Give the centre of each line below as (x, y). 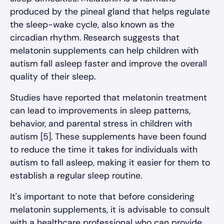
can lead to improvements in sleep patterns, (100, 111)
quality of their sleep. (53, 77)
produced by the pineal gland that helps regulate (110, 12)
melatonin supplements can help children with (104, 51)
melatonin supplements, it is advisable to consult (110, 210)
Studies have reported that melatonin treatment (108, 98)
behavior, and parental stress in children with (101, 124)
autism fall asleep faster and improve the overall (108, 64)
